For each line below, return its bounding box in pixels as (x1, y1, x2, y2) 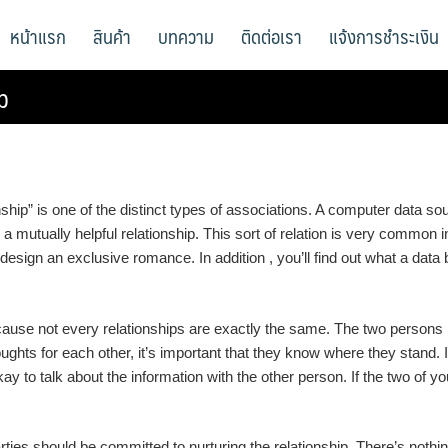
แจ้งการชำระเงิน (329, 20, 439, 52)
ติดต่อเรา (241, 20, 302, 52)
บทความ (158, 20, 214, 52)
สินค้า (93, 20, 131, 52)
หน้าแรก (10, 20, 66, 52)
